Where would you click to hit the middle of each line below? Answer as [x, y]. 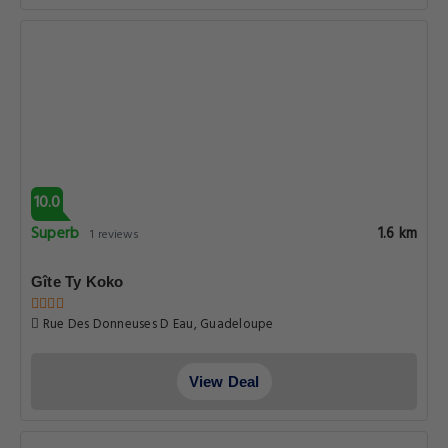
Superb [55, 234]
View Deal [224, 381]
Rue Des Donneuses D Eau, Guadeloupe [156, 324]
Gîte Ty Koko [77, 281]
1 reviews [115, 235]
